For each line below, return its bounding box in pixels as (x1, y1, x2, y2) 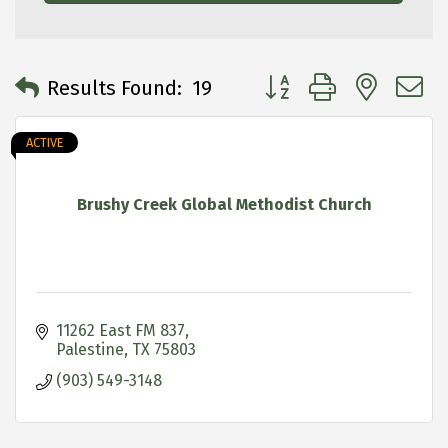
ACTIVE (26, 134, 63, 150)
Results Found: (47, 76, 182, 101)
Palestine (56, 339, 124, 359)
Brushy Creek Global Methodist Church (76, 194, 372, 214)
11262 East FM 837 (56, 320, 185, 340)
